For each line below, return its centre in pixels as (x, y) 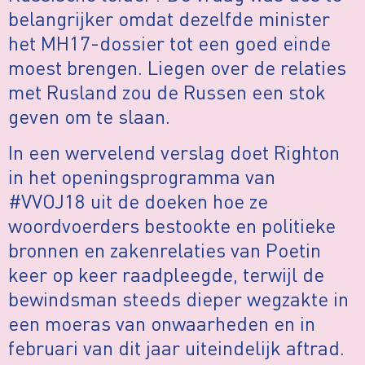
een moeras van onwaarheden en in (162, 323)
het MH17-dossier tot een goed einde (169, 42)
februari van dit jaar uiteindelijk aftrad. (176, 348)
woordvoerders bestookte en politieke (172, 226)
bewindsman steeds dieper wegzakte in (178, 299)
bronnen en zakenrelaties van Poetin (165, 250)
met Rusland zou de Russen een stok (167, 91)
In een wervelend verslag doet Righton (174, 152)
